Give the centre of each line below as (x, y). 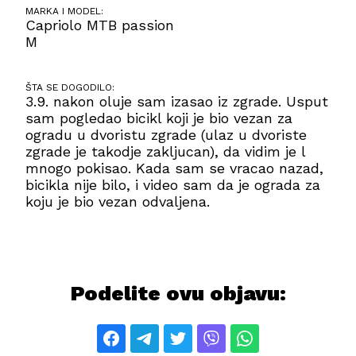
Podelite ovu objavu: (178, 294)
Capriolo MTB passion (100, 25)
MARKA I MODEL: (65, 12)
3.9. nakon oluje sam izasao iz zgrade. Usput (177, 102)
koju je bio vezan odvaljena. (118, 202)
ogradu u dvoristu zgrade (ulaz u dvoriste (166, 135)
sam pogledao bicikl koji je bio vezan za (159, 118)
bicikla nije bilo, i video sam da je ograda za (173, 185)
